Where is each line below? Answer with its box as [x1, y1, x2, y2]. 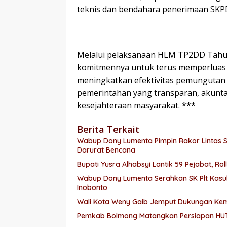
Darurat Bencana [77, 145, 135, 155]
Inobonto [77, 182, 107, 192]
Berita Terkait [77, 123, 139, 135]
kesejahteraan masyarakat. [77, 99, 182, 111]
